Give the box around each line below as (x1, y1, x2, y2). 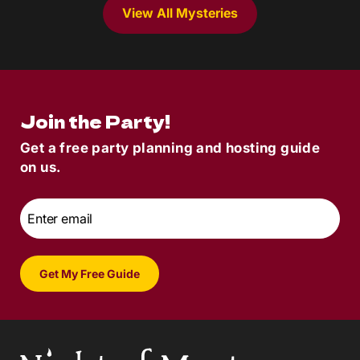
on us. (20, 158, 61, 175)
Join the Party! (20, 108, 170, 133)
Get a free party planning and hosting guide (20, 139, 321, 156)
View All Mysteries (122, 5, 238, 22)
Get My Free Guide (39, 266, 140, 280)
